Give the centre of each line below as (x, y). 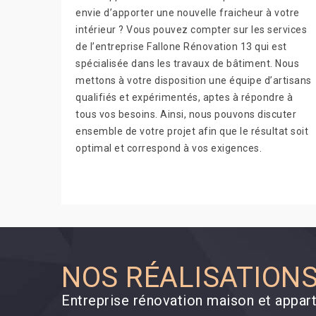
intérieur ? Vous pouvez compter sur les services (191, 30)
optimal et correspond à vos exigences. (169, 148)
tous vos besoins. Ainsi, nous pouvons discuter (186, 114)
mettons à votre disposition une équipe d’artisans (194, 80)
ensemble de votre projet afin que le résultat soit (192, 131)
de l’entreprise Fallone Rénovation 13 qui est (181, 47)
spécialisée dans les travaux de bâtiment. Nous (187, 63)
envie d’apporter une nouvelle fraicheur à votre (188, 13)
